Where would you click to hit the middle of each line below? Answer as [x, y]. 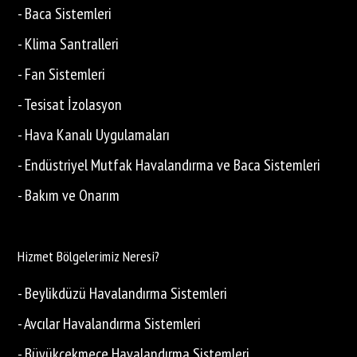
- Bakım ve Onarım [69, 196]
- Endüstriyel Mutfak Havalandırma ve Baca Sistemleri [169, 165]
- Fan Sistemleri [62, 75]
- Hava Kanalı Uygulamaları [94, 135]
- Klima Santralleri [69, 44]
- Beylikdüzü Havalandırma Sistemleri [123, 294]
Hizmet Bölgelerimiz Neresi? [89, 257]
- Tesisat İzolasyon [70, 105]
